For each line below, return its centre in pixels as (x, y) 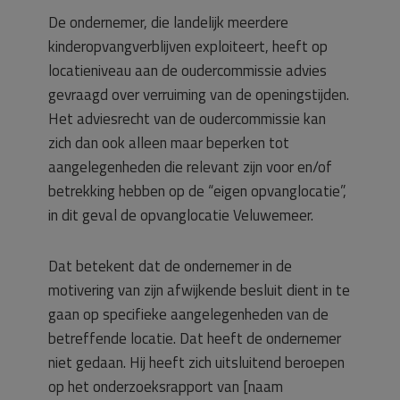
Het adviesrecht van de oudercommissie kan (187, 119)
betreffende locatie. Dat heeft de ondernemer (195, 338)
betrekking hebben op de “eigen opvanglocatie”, (197, 191)
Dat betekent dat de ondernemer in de (170, 266)
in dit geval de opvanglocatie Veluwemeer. (181, 215)
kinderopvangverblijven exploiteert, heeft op (188, 46)
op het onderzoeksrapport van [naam (166, 387)
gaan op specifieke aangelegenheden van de (188, 314)
